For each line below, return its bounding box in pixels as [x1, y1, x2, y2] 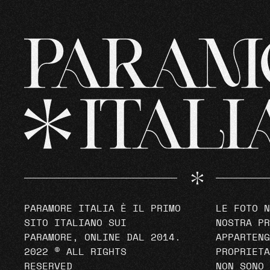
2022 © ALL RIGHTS [24, 246, 127, 257]
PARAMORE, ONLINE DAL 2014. [24, 232, 181, 242]
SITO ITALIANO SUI [24, 218, 127, 228]
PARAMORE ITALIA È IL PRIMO [24, 203, 181, 213]
